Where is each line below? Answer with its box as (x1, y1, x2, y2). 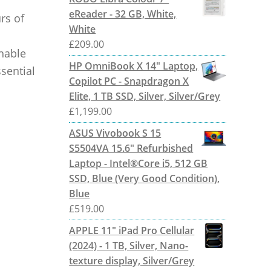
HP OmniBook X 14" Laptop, (69, 59, 198, 73)
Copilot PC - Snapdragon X (69, 74, 189, 88)
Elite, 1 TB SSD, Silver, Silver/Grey (69, 89, 221, 103)
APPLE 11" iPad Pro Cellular (69, 223, 195, 237)
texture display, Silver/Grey (69, 253, 195, 267)
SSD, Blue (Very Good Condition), (69, 171, 220, 185)
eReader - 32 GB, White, (69, 7, 177, 21)
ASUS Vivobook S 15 (69, 126, 162, 140)
